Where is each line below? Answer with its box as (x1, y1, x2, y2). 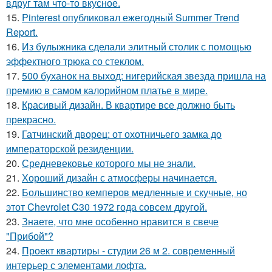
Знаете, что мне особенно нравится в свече (22, 214, 219, 228)
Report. (6, 25, 38, 39)
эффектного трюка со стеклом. (6, 54, 144, 68)
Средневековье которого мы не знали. (22, 156, 195, 170)
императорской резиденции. (6, 141, 134, 155)
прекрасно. (6, 112, 56, 126)
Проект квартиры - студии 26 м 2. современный (22, 243, 235, 257)
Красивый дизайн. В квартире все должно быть (22, 98, 235, 112)
